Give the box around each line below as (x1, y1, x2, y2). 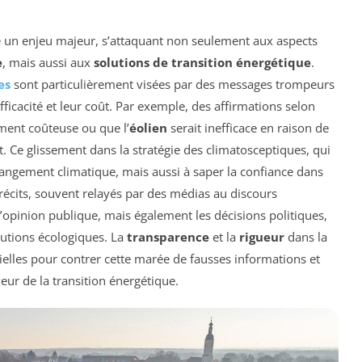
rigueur (239, 229, 284, 246)
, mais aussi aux (2, 54, 94, 71)
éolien (129, 120, 167, 137)
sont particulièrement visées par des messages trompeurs (11, 76, 335, 93)
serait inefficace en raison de (167, 120, 329, 137)
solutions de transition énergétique (94, 54, 311, 71)
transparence (127, 229, 209, 246)
